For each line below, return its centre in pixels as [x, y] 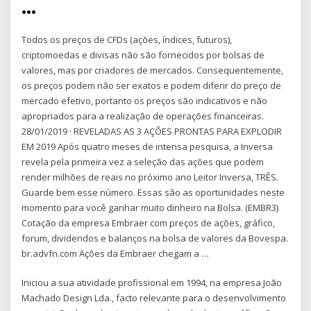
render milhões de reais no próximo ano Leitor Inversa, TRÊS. [150, 177]
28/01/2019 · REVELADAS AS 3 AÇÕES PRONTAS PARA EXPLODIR [152, 131]
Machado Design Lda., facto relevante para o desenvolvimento [154, 298]
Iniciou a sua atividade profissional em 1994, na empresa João [152, 283]
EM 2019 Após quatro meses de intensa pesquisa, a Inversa [148, 146]
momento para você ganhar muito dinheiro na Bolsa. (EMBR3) [150, 207]
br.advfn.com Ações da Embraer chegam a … [116, 253]
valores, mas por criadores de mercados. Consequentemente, [153, 70]
